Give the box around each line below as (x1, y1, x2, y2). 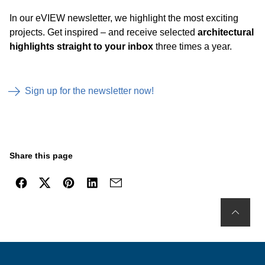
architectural (198, 27, 254, 37)
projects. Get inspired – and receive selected (9, 27, 198, 37)
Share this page (9, 151, 73, 160)
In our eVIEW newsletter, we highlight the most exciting (9, 13, 238, 23)
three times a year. (156, 41, 232, 51)
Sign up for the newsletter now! (25, 85, 154, 96)
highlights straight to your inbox (9, 41, 156, 51)
